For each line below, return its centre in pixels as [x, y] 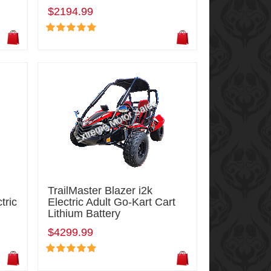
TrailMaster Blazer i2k [100, 190]
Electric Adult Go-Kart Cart [111, 202]
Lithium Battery [84, 213]
